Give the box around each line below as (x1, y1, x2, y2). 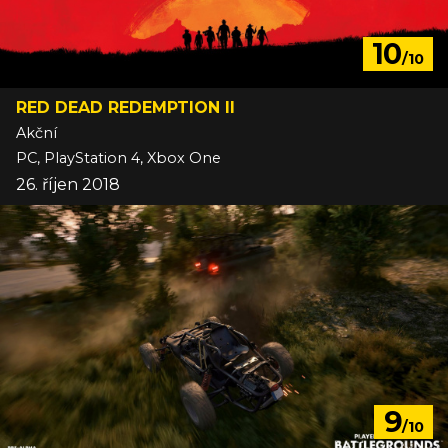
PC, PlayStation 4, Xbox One (16, 149, 221, 168)
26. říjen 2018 (16, 175, 120, 195)
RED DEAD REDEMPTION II (16, 98, 235, 118)
